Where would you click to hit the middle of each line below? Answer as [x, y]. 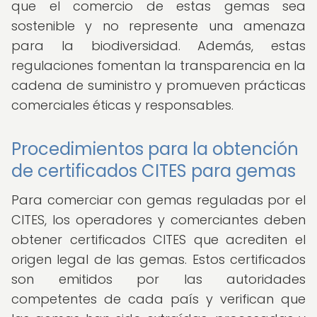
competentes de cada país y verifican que [158, 299]
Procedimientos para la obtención [155, 149]
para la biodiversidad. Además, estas [158, 46]
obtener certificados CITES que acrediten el [158, 240]
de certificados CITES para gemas [154, 171]
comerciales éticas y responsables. [122, 105]
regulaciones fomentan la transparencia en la [158, 65]
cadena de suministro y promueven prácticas [158, 85]
